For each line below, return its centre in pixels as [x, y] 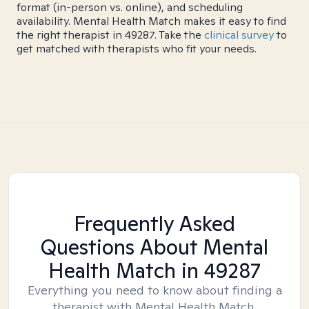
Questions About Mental [154, 247]
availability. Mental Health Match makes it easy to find [151, 21]
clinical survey [239, 35]
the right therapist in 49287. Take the [110, 35]
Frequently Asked [154, 223]
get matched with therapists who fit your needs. [137, 49]
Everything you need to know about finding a [154, 290]
